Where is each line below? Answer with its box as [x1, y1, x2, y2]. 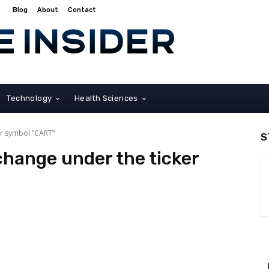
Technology [7, 93, 52, 103]
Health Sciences [74, 93, 138, 103]
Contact [68, 5, 96, 14]
